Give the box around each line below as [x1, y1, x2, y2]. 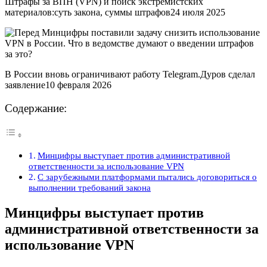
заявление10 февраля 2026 [5, 79, 111, 90]
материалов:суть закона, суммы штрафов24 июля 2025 [5, 7, 225, 17]
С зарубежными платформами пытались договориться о [38, 172, 257, 182]
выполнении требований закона [29, 182, 151, 193]
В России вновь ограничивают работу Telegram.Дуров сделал [5, 69, 255, 79]
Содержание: [5, 102, 67, 114]
